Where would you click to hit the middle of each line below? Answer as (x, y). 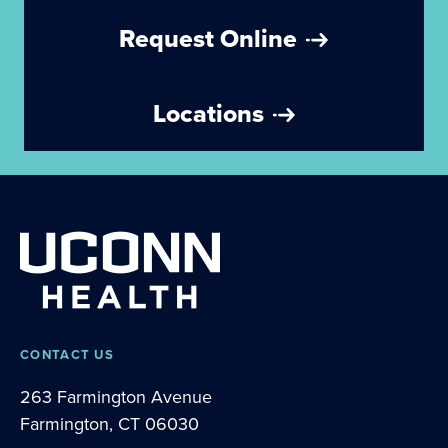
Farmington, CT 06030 (109, 424)
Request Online (216, 38)
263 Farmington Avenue (116, 397)
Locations (214, 113)
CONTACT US (67, 354)
